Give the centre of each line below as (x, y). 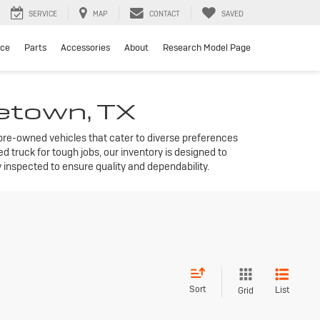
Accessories (85, 48)
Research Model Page (207, 48)
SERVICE (43, 14)
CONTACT (165, 14)
